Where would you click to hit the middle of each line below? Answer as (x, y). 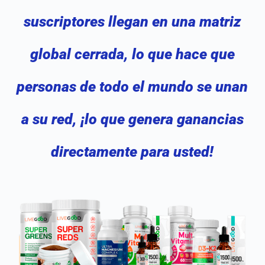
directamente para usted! (132, 151)
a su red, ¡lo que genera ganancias (132, 119)
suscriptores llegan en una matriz (132, 21)
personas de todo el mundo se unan (132, 86)
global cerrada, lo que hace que (132, 54)
